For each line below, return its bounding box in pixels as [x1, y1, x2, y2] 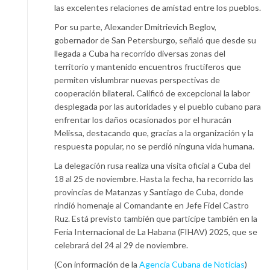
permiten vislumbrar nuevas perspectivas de [54, 75, 220, 86]
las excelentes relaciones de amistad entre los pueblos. [54, 2, 261, 13]
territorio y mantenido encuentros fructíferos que [54, 61, 241, 72]
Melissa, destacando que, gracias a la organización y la [54, 128, 254, 139]
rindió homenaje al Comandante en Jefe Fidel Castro [54, 200, 249, 211]
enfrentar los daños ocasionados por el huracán [54, 115, 231, 125]
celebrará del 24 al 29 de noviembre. [54, 240, 188, 251]
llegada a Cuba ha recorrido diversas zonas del [54, 48, 225, 59]
